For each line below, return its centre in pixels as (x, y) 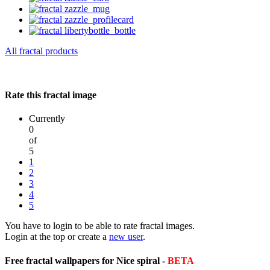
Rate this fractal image (51, 95)
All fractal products (41, 51)
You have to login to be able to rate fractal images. (100, 226)
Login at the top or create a (57, 237)
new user (126, 237)
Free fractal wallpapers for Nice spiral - (86, 260)
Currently (47, 119)
